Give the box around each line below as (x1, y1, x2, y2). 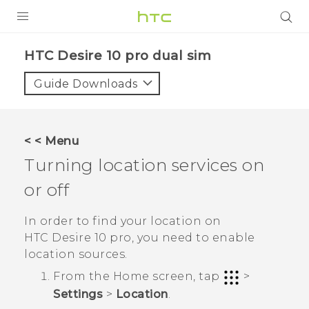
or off (24, 179, 69, 200)
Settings (53, 287, 103, 301)
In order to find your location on (24, 215, 221, 228)
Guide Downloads (34, 77, 138, 90)
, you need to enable (131, 231, 255, 245)
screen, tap (149, 270, 223, 283)
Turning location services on (24, 154, 264, 175)
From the (53, 270, 113, 283)
